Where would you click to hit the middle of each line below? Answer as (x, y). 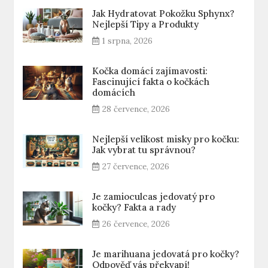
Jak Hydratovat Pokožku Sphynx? (164, 14)
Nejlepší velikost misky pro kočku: (166, 139)
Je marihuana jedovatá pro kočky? (166, 254)
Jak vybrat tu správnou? (144, 150)
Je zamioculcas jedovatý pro (154, 197)
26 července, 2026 (136, 224)
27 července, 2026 (136, 167)
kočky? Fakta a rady (134, 208)
